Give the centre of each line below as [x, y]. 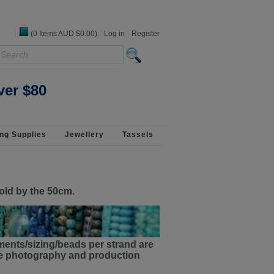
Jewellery [84, 135]
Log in [114, 34]
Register [146, 34]
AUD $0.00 [76, 34]
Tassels [138, 135]
